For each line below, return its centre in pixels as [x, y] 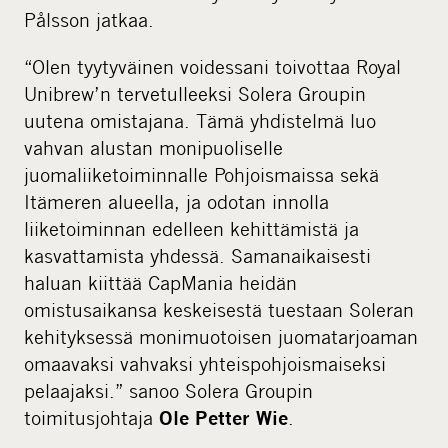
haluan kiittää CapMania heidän [160, 282]
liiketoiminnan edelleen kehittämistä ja [191, 228]
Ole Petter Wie [223, 417]
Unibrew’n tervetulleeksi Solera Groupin [195, 93]
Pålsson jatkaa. [89, 19]
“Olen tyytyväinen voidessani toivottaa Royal [212, 66]
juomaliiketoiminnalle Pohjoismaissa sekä [201, 174]
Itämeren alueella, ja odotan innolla [176, 201]
